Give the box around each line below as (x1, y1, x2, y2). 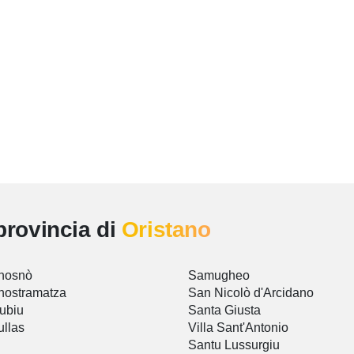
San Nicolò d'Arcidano (188, 286, 314, 300)
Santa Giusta (188, 303, 261, 318)
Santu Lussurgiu (188, 338, 280, 352)
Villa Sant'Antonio (188, 321, 288, 335)
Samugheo (188, 269, 250, 283)
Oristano (121, 217, 211, 243)
